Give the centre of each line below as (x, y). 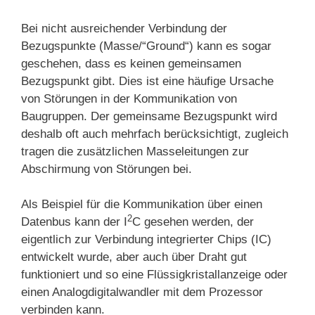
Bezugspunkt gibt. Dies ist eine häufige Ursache (147, 81)
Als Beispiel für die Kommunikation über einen (142, 205)
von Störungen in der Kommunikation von (129, 98)
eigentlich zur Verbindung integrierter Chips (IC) (146, 240)
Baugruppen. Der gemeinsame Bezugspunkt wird (149, 116)
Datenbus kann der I (74, 222)
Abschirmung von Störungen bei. (107, 169)
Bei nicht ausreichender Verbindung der (124, 28)
